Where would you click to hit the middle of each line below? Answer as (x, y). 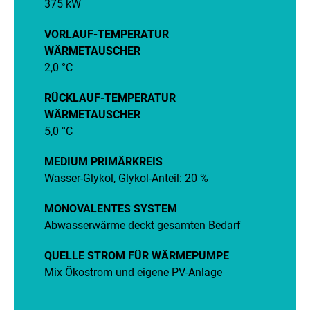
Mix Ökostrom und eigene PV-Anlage (133, 272)
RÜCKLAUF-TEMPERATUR (110, 98)
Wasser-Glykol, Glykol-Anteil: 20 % (126, 178)
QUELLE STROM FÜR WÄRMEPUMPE (137, 256)
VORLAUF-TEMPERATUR (107, 34)
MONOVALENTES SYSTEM (111, 209)
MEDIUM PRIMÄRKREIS (103, 162)
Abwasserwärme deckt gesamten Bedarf (143, 225)
